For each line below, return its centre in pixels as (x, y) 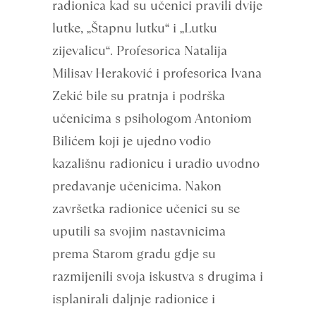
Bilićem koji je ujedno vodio (132, 141)
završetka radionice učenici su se (146, 208)
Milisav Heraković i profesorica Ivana (157, 73)
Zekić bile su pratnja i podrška (139, 96)
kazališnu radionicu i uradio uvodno (156, 163)
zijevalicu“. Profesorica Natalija (140, 50)
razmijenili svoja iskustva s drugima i (158, 276)
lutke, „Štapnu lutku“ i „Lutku (135, 28)
